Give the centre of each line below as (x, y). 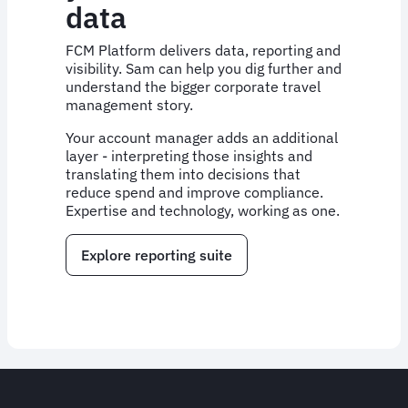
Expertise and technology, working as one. (203, 210)
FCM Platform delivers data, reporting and (203, 50)
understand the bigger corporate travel (193, 86)
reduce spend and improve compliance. (194, 192)
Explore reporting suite (157, 255)
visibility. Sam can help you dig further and (204, 68)
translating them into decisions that (183, 173)
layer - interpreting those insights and (189, 155)
